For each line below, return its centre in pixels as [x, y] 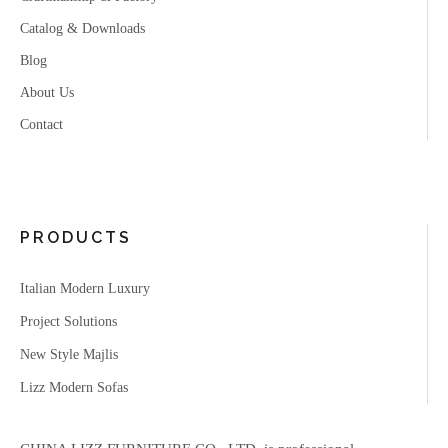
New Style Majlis [69, 354]
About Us [47, 92]
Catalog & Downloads [82, 28]
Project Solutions [68, 321]
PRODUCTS [76, 237]
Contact [41, 124]
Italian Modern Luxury [85, 288]
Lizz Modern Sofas [74, 387]
